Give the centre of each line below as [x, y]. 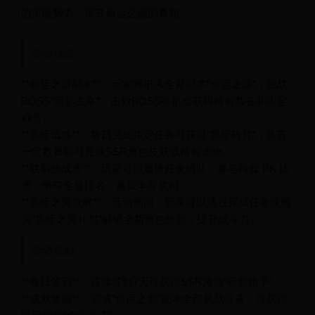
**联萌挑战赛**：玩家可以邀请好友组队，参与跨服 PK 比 [155, 168]
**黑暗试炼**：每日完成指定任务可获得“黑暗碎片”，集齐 [154, 135]
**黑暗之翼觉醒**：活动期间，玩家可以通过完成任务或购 [156, 202]
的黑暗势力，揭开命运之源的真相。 [105, 13]
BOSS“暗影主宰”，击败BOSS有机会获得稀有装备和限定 [154, 101]
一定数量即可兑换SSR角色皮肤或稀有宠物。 [127, 152]
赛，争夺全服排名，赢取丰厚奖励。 [105, 185]
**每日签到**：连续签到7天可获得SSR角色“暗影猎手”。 [152, 282]
